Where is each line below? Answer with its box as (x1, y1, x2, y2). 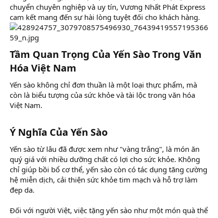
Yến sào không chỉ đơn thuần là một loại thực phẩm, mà (10, 79, 197, 90)
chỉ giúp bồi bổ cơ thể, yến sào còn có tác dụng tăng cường (10, 164, 207, 174)
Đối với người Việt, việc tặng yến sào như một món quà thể (10, 205, 208, 215)
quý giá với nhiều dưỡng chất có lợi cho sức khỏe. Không (10, 154, 200, 164)
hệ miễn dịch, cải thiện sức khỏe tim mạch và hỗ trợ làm (10, 174, 198, 184)
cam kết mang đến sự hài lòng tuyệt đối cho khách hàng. (10, 12, 200, 22)
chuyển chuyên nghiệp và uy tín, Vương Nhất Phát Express (10, 1, 205, 12)
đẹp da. (10, 184, 35, 195)
